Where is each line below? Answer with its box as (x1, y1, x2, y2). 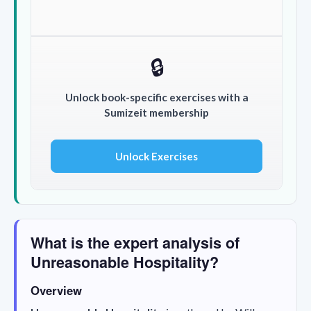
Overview (31, 281, 82, 299)
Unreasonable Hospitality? (31, 251, 219, 273)
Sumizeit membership (104, 106, 209, 119)
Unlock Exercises (115, 149, 198, 162)
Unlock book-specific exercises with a (65, 90, 249, 103)
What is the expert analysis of (31, 231, 239, 253)
